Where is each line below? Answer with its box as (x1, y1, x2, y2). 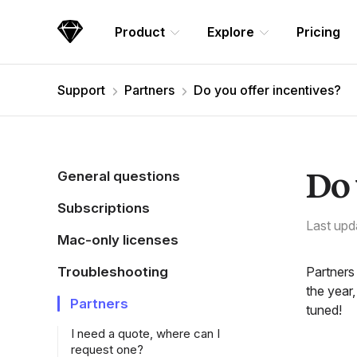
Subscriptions (57, 200, 150, 216)
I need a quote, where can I (71, 326, 220, 341)
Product (115, 24, 165, 40)
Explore (207, 24, 254, 40)
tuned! (306, 302, 342, 318)
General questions (57, 168, 180, 184)
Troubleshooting (57, 264, 168, 280)
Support (57, 82, 105, 98)
